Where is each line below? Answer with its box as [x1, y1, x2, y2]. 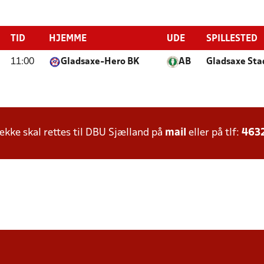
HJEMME [49, 35, 87, 43]
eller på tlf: [186, 128, 242, 138]
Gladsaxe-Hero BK [61, 58, 140, 66]
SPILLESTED [206, 35, 258, 43]
